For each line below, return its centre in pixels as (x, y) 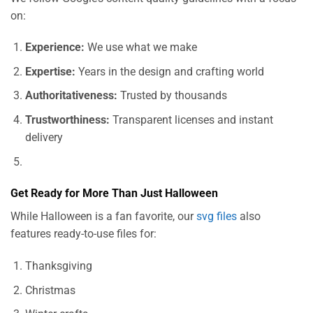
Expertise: (50, 71)
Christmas (50, 290)
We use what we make (140, 48)
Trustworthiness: (67, 120)
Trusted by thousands (172, 96)
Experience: (54, 48)
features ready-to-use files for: (83, 234)
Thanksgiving (58, 266)
